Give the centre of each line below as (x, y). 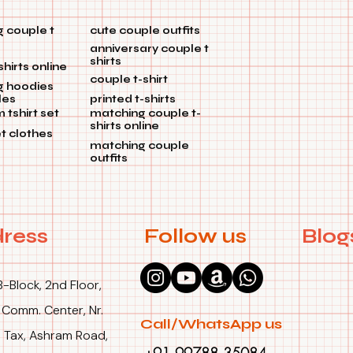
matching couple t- (145, 114)
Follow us (198, 237)
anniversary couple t (149, 49)
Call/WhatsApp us (211, 324)
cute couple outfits (145, 31)
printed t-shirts (133, 100)
